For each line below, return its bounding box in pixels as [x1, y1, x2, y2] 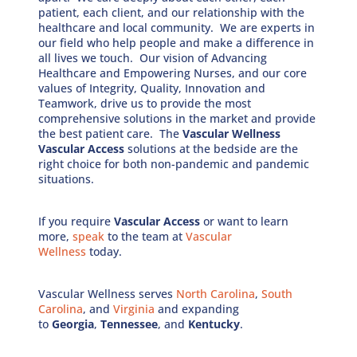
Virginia [113, 300, 155, 316]
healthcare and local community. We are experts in [38, 19, 316, 35]
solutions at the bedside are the [124, 140, 299, 156]
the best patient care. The [38, 125, 183, 141]
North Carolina [176, 285, 256, 301]
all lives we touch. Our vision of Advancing [38, 49, 268, 65]
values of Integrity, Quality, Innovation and [38, 80, 266, 96]
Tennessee [100, 316, 159, 331]
